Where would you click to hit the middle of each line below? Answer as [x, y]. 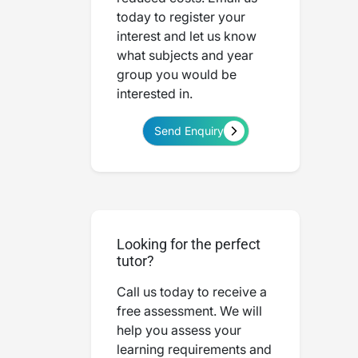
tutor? [135, 261]
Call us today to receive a [192, 292]
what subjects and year [185, 55]
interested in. [155, 93]
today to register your [181, 17]
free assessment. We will [189, 311]
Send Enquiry [189, 131]
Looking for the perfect [189, 244]
